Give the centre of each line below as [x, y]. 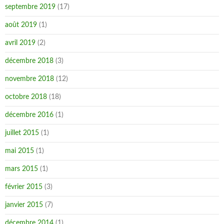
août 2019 [21, 25]
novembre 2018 [29, 79]
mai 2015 [19, 151]
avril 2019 [20, 43]
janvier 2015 [24, 205]
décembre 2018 [29, 61]
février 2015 [24, 187]
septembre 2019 [30, 7]
